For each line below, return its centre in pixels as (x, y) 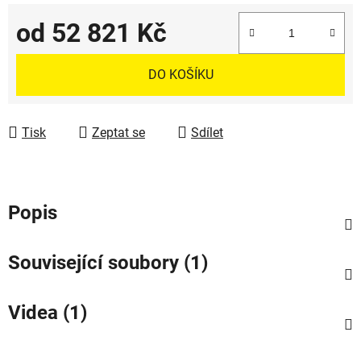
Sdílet (207, 132)
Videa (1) (48, 312)
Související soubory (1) (108, 262)
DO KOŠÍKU (180, 74)
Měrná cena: (50, 57)
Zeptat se (118, 132)
